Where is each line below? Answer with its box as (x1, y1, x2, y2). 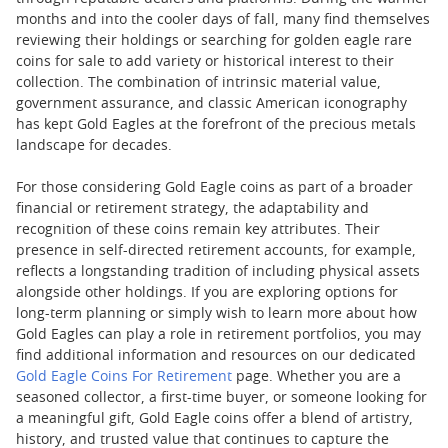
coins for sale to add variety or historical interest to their (16, 55, 394, 70)
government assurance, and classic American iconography (16, 97, 407, 112)
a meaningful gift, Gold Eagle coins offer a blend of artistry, (16, 412, 413, 427)
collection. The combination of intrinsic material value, (16, 76, 381, 91)
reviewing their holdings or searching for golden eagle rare (16, 34, 412, 49)
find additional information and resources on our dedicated (16, 349, 416, 364)
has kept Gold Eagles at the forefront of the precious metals (16, 118, 416, 133)
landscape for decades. (16, 139, 172, 154)
